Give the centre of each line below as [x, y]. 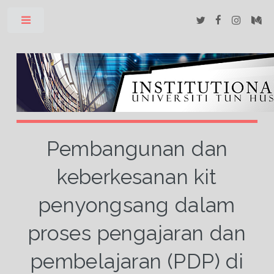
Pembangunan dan [137, 149]
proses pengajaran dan [137, 233]
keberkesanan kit [137, 177]
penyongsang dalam [137, 205]
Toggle [65, 23]
